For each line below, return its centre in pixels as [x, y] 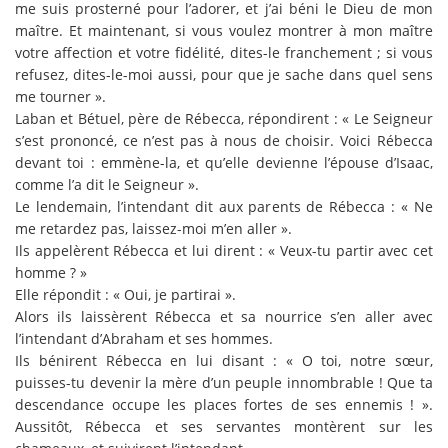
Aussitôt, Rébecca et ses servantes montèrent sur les [224, 426]
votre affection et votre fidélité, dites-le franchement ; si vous [224, 52]
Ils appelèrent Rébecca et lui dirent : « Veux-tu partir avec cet [224, 250]
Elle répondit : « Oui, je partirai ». [125, 294]
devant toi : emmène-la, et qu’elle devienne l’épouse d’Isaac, [224, 162]
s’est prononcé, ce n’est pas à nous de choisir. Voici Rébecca [224, 140]
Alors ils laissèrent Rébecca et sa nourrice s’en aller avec [224, 316]
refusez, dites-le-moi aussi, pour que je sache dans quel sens [224, 74]
